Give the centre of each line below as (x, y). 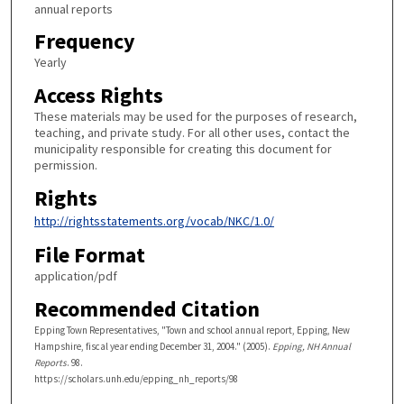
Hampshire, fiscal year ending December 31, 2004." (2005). (153, 346)
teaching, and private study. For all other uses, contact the (192, 132)
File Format (89, 255)
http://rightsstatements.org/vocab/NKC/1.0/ (154, 220)
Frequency (84, 41)
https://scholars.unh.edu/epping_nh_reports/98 (136, 378)
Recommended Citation (147, 308)
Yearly (50, 63)
